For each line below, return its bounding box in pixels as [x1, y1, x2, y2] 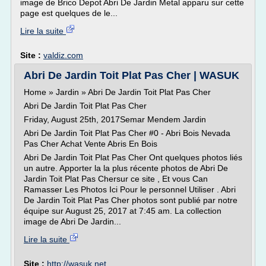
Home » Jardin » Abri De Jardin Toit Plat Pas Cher [24, 87, 211, 97]
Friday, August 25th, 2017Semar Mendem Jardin [24, 115, 206, 124]
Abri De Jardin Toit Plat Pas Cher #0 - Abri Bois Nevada [24, 128, 230, 138]
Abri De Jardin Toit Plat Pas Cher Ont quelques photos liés [24, 153, 242, 162]
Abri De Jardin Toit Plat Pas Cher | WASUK [24, 69, 239, 81]
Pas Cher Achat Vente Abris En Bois [24, 139, 157, 148]
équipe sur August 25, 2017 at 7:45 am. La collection [24, 206, 221, 216]
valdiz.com [43, 50, 83, 60]
